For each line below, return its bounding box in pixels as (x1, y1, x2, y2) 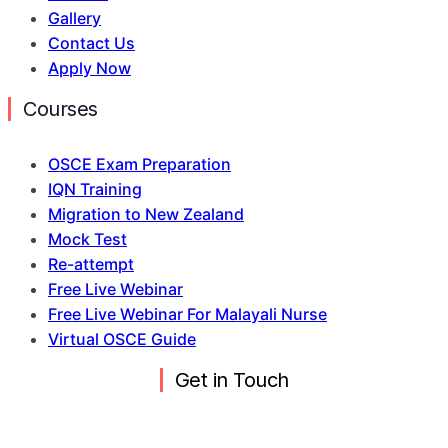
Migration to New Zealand (48, 203, 244, 224)
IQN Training (48, 178, 142, 199)
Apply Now (48, 57, 131, 78)
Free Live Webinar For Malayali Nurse (48, 303, 327, 324)
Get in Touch (174, 367, 289, 392)
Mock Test (48, 228, 127, 249)
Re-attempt (48, 253, 134, 274)
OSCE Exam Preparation (48, 153, 231, 174)
